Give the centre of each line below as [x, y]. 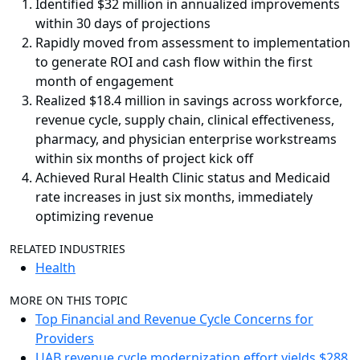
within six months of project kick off [144, 159]
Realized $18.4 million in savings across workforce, [189, 101]
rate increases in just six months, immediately [174, 197]
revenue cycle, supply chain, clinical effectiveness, [185, 120]
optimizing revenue [94, 217]
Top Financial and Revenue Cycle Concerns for [174, 319]
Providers [65, 339]
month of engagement [104, 82]
